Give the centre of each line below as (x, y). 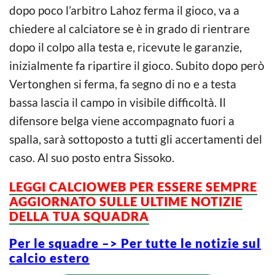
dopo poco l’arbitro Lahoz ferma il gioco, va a (124, 10)
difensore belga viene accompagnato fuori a (122, 120)
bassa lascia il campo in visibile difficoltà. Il (118, 102)
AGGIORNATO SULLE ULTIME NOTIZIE (126, 201)
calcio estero (49, 258)
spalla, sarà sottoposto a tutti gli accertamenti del (136, 139)
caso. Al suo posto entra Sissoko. (92, 157)
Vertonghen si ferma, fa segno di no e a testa (123, 83)
